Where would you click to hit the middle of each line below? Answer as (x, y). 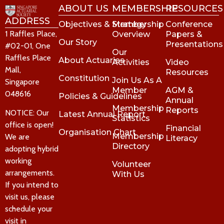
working (18, 161)
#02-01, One (28, 45)
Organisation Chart (97, 132)
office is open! (29, 125)
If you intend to (32, 185)
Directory (131, 146)
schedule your (29, 209)
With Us (128, 174)
